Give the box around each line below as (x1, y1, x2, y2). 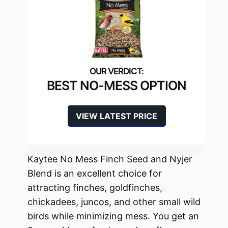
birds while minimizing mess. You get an (27, 211, 199, 222)
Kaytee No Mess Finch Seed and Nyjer (27, 154, 192, 165)
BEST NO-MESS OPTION (47, 78, 186, 94)
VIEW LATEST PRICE (76, 111, 157, 122)
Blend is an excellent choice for (27, 168, 162, 179)
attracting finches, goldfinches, (27, 182, 162, 193)
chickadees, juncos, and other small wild (27, 196, 201, 208)
